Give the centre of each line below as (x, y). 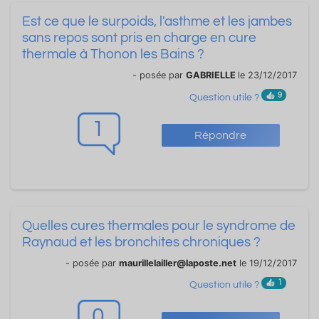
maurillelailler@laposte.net (178, 263)
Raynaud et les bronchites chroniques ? (141, 242)
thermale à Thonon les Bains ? (113, 54)
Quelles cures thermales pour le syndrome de (159, 225)
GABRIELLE (212, 75)
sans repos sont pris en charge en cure (139, 38)
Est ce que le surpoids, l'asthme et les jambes (157, 22)
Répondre (221, 136)
